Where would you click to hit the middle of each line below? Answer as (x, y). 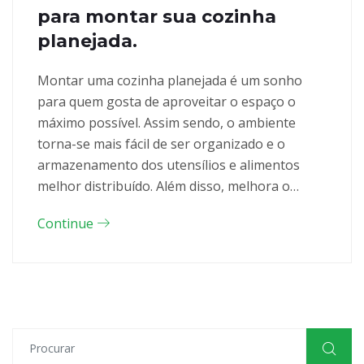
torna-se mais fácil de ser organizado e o (161, 143)
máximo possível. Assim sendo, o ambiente (167, 122)
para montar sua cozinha (157, 16)
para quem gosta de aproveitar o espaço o (167, 101)
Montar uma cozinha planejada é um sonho (170, 80)
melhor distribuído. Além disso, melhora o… (168, 186)
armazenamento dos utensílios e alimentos (169, 165)
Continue (67, 223)
